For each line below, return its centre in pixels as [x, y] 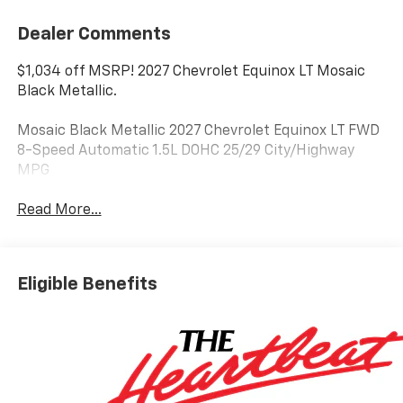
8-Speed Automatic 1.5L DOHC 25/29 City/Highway [185, 151]
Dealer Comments [94, 34]
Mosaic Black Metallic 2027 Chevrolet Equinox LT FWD [198, 131]
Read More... [59, 211]
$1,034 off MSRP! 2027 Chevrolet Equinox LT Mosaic [191, 72]
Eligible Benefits [87, 284]
